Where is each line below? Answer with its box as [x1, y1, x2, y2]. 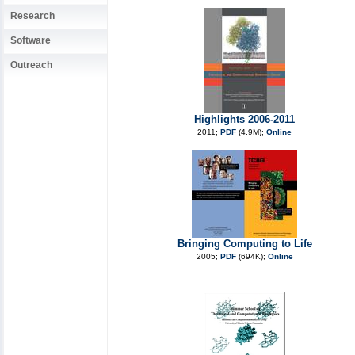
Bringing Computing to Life [177, 238, 312, 250]
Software [10, 35, 51, 46]
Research [10, 10, 55, 21]
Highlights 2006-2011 [194, 113, 295, 125]
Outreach [10, 59, 52, 71]
